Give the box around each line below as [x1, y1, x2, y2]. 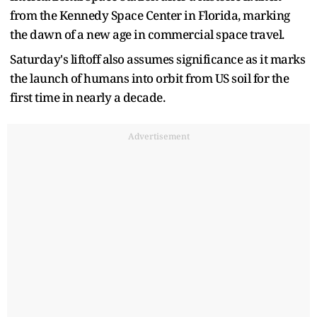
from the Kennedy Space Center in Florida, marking [10, 6, 290, 23]
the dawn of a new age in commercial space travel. [10, 25, 284, 42]
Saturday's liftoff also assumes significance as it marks [10, 50, 305, 67]
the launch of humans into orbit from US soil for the [10, 69, 289, 86]
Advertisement [127, 129, 190, 142]
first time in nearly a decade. [10, 88, 165, 105]
